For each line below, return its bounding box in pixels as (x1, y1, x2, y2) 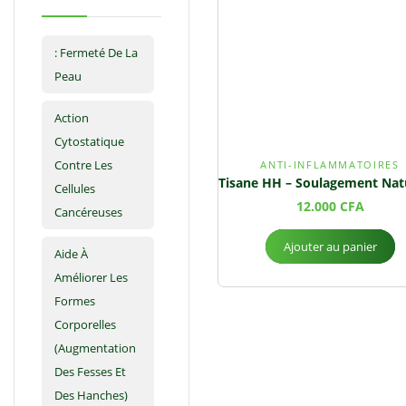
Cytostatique (54, 133, 124, 150)
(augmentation (54, 340, 136, 357)
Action (54, 110, 89, 127)
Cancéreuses (54, 204, 122, 221)
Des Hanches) (54, 387, 128, 404)
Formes (54, 293, 95, 310)
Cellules (54, 180, 95, 198)
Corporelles (54, 316, 116, 333)
